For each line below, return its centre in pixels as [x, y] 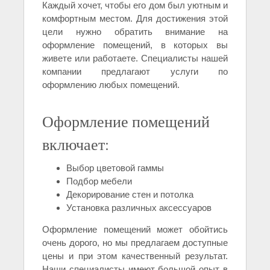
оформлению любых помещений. [111, 85]
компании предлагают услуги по [135, 72]
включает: [76, 144]
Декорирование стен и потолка [130, 195]
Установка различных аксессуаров [139, 208]
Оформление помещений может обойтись [135, 230]
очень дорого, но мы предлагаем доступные [135, 243]
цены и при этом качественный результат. [135, 256]
